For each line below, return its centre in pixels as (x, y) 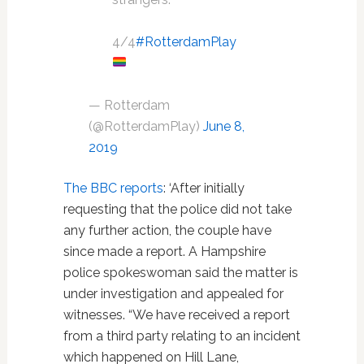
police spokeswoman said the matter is (180, 272)
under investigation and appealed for (173, 293)
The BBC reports (113, 188)
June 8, (223, 126)
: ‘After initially (204, 188)
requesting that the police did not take (177, 209)
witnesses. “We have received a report (176, 314)
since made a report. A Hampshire (164, 251)
